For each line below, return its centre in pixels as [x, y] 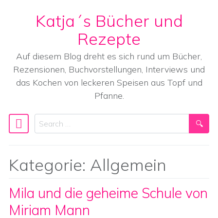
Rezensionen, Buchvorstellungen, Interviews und [109, 69]
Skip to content [41, 32]
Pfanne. [109, 96]
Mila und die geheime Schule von [108, 193]
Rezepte [109, 38]
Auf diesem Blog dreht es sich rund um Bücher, [109, 56]
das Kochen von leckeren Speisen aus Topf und [109, 82]
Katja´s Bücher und [109, 20]
